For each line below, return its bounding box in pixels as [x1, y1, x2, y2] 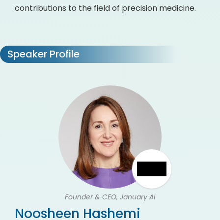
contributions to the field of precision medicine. [15, 2, 196, 14]
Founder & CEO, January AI [65, 192, 155, 202]
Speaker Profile [5, 47, 80, 61]
